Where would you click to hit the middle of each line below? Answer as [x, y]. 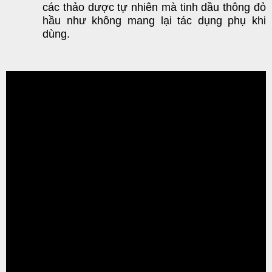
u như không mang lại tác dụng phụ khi [160, 21]
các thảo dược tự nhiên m [107, 7]
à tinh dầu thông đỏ [218, 7]
